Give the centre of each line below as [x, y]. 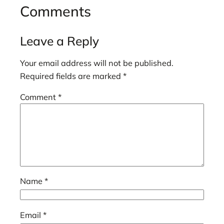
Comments [55, 11]
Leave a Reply [59, 40]
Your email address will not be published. [97, 63]
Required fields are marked [71, 76]
